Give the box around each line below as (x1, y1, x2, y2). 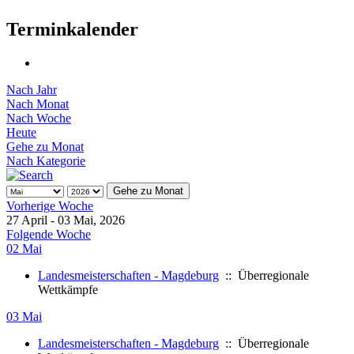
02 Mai (6, 241, 42, 255)
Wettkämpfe (38, 282, 98, 296)
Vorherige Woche (6, 198, 93, 213)
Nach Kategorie (6, 153, 85, 168)
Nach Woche (6, 111, 71, 125)
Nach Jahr (6, 82, 57, 96)
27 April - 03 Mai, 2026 (6, 213, 125, 227)
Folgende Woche (6, 227, 91, 241)
